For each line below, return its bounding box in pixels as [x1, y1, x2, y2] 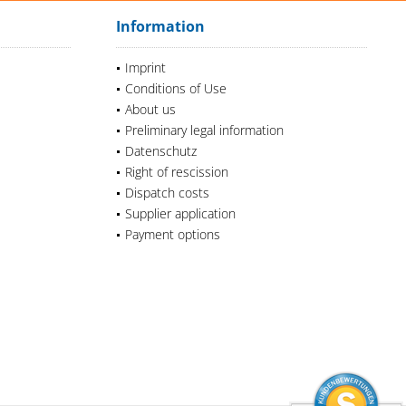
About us [125, 100, 176, 118]
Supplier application [125, 204, 236, 222]
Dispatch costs [125, 183, 209, 201]
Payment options [125, 225, 220, 243]
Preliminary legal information [125, 121, 284, 139]
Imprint [125, 58, 166, 76]
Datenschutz [125, 141, 197, 159]
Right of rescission [125, 162, 228, 180]
